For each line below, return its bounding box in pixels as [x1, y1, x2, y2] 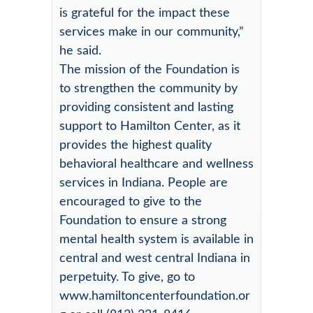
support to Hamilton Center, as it [59, 119, 240, 133]
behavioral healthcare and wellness [59, 157, 254, 170]
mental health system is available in [59, 233, 254, 246]
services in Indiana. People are [59, 176, 228, 189]
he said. [59, 44, 101, 57]
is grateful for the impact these [59, 6, 230, 20]
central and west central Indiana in [59, 252, 250, 265]
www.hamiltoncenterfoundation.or [59, 289, 250, 303]
